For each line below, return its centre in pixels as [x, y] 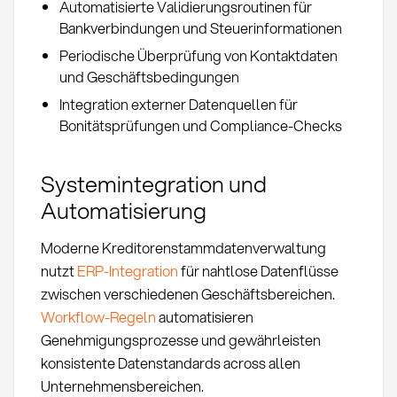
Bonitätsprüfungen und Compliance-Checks [200, 126]
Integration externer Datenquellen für [178, 105]
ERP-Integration [127, 270]
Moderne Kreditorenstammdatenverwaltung [183, 247]
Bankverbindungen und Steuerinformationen [200, 27]
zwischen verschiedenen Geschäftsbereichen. [187, 293]
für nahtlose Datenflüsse [258, 270]
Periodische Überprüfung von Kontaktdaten [198, 55]
